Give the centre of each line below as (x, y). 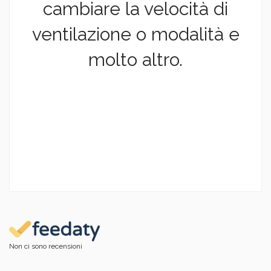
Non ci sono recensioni (46, 247)
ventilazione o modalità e (135, 34)
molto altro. (135, 60)
